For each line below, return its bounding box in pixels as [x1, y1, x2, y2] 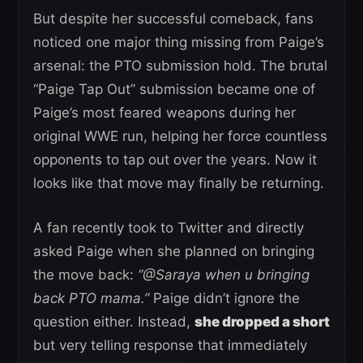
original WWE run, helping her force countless [33, 128, 327, 145]
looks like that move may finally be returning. [33, 175, 324, 192]
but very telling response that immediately [33, 337, 307, 354]
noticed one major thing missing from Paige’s [33, 34, 324, 51]
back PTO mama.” [33, 290, 149, 307]
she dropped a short [194, 314, 330, 331]
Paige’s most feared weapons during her [33, 105, 296, 122]
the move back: [33, 267, 138, 284]
